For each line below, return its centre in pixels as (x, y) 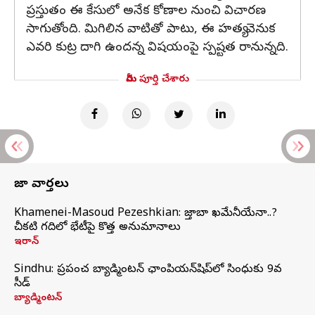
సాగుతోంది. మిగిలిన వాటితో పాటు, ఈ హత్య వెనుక (151, 30)
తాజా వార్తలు (41, 185)
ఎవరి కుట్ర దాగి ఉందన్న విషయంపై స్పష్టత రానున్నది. (157, 48)
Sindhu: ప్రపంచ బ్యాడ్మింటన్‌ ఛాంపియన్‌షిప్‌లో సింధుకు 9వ (148, 270)
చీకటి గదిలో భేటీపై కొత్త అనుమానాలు (97, 228)
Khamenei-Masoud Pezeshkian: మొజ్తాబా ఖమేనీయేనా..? (146, 214)
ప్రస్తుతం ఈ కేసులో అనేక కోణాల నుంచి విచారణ (146, 12)
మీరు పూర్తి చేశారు (157, 80)
